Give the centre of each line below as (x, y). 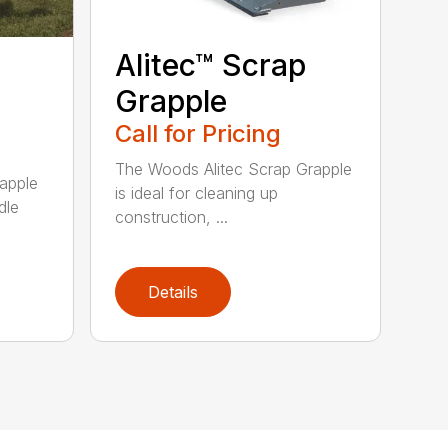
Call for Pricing (198, 134)
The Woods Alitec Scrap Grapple (234, 169)
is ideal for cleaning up (197, 193)
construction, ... (172, 217)
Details (173, 292)
